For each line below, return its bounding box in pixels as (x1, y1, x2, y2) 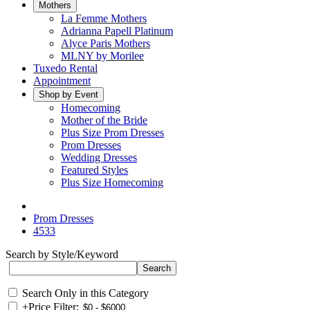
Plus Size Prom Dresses (61, 127, 164, 138)
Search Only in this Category (22, 287, 149, 299)
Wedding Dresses (61, 152, 137, 163)
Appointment (33, 75, 91, 86)
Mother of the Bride (61, 114, 147, 126)
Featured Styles (61, 164, 128, 176)
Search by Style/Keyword (6, 248, 118, 260)
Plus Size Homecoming (61, 176, 163, 188)
